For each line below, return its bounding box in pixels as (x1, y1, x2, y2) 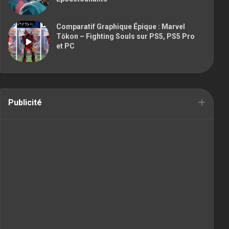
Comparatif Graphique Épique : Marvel (56, 22, 185, 31)
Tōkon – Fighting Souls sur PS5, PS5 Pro (56, 32, 195, 40)
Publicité (8, 97, 42, 107)
